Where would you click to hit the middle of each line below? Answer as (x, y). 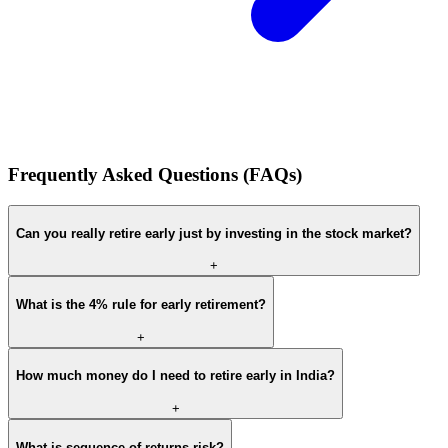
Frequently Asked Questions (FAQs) (155, 175)
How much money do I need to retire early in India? (175, 376)
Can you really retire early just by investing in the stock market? (214, 233)
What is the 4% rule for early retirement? (141, 305)
